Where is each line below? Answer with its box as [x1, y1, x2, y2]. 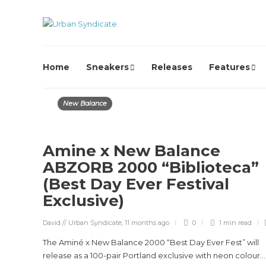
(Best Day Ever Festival [43, 175, 229, 194]
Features [209, 62, 250, 72]
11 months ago [125, 218, 169, 227]
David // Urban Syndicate [43, 218, 122, 227]
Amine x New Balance [43, 141, 220, 160]
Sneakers [86, 62, 129, 72]
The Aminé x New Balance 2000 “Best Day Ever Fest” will [43, 237, 259, 247]
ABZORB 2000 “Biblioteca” [43, 158, 259, 177]
